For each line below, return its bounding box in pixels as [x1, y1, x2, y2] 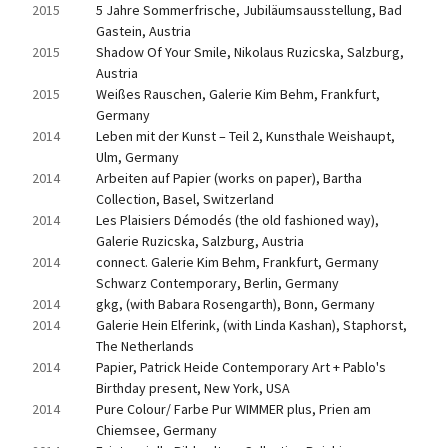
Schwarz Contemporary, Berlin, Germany [96, 274, 339, 292]
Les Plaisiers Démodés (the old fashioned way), [96, 211, 379, 229]
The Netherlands [96, 337, 194, 355]
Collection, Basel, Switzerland [96, 190, 274, 208]
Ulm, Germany [96, 148, 179, 166]
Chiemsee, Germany [96, 421, 217, 439]
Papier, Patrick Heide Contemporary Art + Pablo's [96, 358, 386, 376]
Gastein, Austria [96, 22, 191, 40]
